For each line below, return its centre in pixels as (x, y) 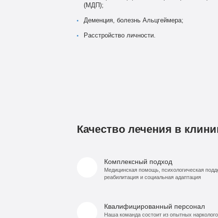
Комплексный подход (138, 161)
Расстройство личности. (119, 35)
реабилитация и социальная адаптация (152, 177)
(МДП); (93, 5)
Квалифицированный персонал (154, 206)
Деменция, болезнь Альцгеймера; (133, 20)
